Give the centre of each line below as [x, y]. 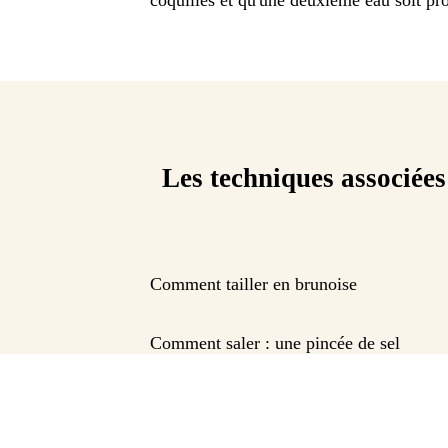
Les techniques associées [304, 178]
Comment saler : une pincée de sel [275, 343]
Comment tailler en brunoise [253, 284]
